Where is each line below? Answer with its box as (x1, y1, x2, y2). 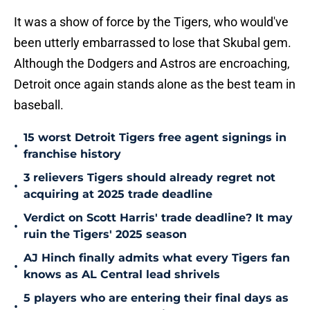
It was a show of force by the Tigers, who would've (14, 15, 289, 30)
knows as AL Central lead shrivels (24, 268, 220, 282)
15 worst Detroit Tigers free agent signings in (24, 131, 286, 145)
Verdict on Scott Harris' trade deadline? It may (24, 211, 293, 225)
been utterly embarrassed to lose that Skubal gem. (14, 35, 291, 51)
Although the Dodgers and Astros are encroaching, (14, 56, 290, 71)
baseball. (14, 98, 64, 113)
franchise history (24, 147, 121, 161)
